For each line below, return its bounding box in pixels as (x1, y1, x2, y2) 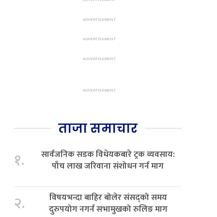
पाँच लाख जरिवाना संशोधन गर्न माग (52, 159, 164, 173)
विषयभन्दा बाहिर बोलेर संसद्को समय (49, 190, 167, 205)
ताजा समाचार (58, 120, 138, 138)
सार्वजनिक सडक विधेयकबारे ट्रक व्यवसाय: (41, 147, 175, 162)
